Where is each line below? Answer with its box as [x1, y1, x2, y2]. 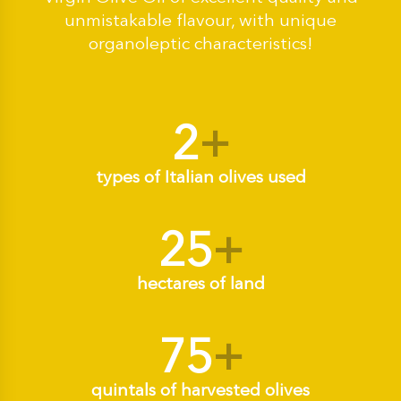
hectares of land [136, 272, 265, 294]
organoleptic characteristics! [89, 32, 312, 54]
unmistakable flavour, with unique [64, 9, 337, 30]
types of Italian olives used [95, 166, 306, 187]
